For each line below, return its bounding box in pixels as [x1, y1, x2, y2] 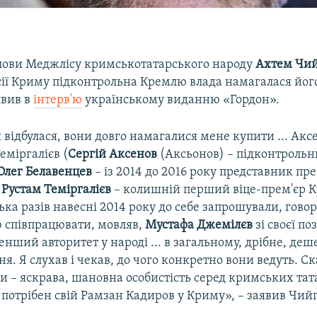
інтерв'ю [33, 93, 83, 107]
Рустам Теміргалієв [1, 183, 112, 197]
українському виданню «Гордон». [82, 93, 280, 107]
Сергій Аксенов [68, 147, 158, 161]
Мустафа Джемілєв [145, 218, 253, 232]
